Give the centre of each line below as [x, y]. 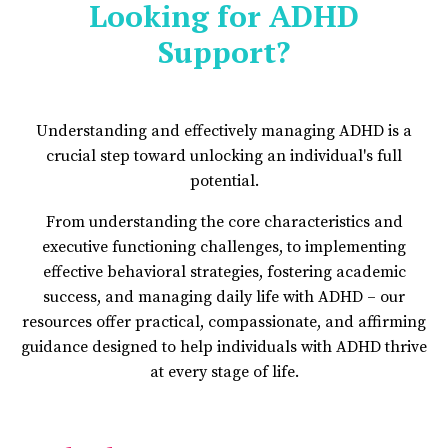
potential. [224, 180]
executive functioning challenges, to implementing [224, 246]
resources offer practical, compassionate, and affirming [224, 321]
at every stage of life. [224, 371]
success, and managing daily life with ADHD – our [224, 296]
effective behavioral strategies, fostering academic [224, 271]
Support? [224, 51]
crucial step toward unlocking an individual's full [224, 155]
